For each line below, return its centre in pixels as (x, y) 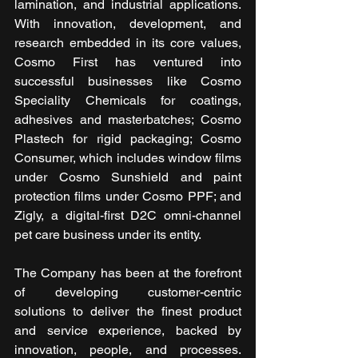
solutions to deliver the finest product (128, 311)
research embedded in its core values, (128, 42)
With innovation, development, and (128, 23)
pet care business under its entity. (108, 234)
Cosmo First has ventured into (128, 62)
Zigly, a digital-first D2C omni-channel (128, 215)
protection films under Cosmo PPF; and (128, 196)
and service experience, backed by (128, 330)
